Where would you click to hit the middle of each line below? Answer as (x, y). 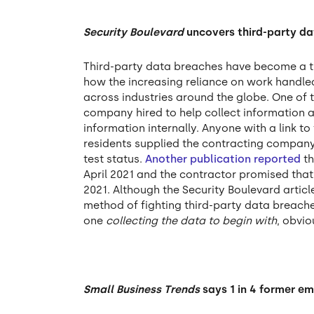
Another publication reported (223, 159)
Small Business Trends (142, 289)
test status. (115, 159)
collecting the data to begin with (192, 221)
